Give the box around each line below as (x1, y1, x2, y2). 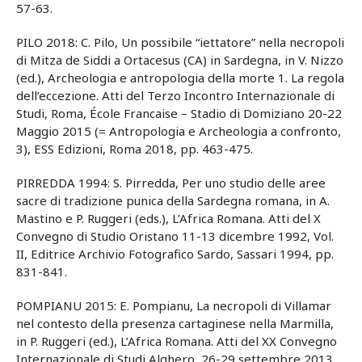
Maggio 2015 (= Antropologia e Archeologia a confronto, (16, 123, 341, 140)
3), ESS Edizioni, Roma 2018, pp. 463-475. (16, 141, 253, 158)
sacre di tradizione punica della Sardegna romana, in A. (16, 192, 330, 209)
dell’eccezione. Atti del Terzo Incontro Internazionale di (16, 87, 335, 104)
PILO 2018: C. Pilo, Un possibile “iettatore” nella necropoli (16, 34, 344, 51)
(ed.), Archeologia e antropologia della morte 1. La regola (16, 69, 344, 86)
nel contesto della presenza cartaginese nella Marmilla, (16, 315, 334, 332)
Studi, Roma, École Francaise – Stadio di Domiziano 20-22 (16, 105, 342, 122)
